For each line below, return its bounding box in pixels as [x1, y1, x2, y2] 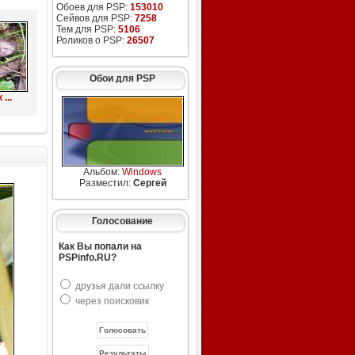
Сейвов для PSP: [55, 13, 135, 24]
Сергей [132, 177, 166, 189]
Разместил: [78, 177, 133, 189]
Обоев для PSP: [55, 2, 130, 13]
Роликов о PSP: [55, 35, 127, 46]
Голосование [91, 216, 153, 227]
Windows [122, 166, 162, 177]
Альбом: [83, 166, 122, 177]
